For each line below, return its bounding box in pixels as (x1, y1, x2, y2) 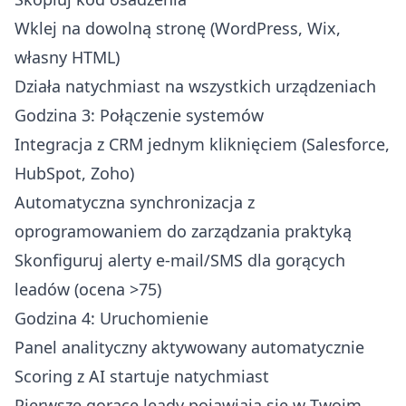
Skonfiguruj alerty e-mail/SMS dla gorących (14, 248, 345, 271)
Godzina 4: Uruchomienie (14, 306, 208, 329)
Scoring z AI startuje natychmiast (14, 364, 269, 387)
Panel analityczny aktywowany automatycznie (14, 335, 364, 358)
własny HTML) (14, 45, 120, 68)
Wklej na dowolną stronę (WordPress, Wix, (14, 16, 341, 39)
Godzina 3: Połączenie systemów (14, 103, 264, 126)
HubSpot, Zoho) (14, 161, 134, 184)
